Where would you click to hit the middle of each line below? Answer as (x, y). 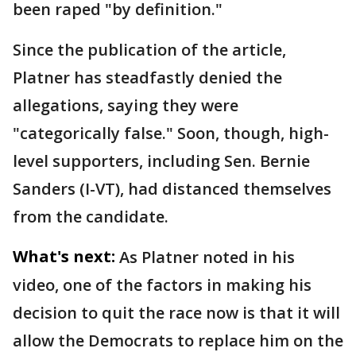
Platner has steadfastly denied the (147, 78)
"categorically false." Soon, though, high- (171, 133)
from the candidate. (91, 217)
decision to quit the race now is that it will (176, 313)
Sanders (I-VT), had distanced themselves (172, 189)
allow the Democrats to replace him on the (178, 341)
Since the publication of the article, (149, 50)
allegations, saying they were (126, 106)
